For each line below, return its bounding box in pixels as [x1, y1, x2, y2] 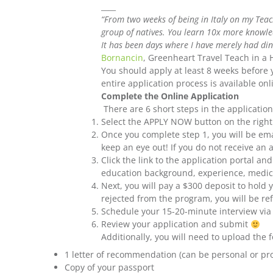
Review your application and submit [101, 218, 251, 230]
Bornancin [101, 52, 144, 64]
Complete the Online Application [101, 90, 239, 102]
